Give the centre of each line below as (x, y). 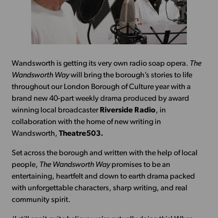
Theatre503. (81, 134)
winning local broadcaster (55, 111)
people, (25, 165)
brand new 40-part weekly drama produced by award (100, 99)
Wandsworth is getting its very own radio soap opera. (100, 64)
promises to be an (140, 165)
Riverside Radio (127, 111)
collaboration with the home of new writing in (86, 122)
